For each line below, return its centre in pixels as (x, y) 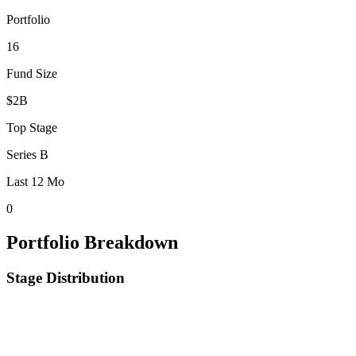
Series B (27, 154)
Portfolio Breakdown (92, 242)
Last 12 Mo (35, 181)
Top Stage (32, 127)
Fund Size (32, 73)
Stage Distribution (66, 277)
